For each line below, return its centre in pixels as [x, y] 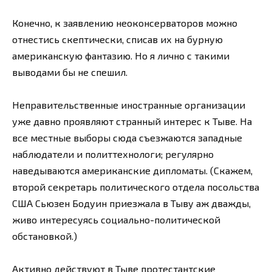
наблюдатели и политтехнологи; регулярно [113, 154]
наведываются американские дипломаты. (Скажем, [132, 171]
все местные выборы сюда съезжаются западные [127, 138]
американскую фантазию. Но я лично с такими [121, 56]
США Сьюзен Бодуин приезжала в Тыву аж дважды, [131, 203]
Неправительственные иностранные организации [129, 105]
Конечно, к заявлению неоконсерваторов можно [125, 23]
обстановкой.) [45, 236]
